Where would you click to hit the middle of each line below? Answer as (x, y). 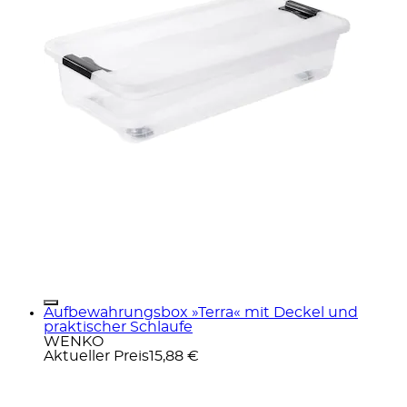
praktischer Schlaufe (118, 327)
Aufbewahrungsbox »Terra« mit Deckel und (201, 312)
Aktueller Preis (96, 356)
